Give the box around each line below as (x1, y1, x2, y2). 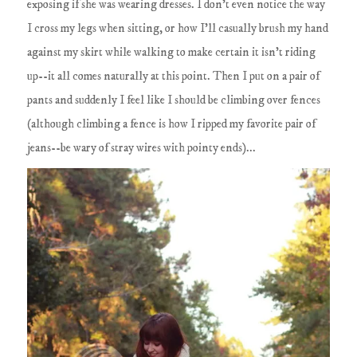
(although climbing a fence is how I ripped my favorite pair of (27, 116, 316, 131)
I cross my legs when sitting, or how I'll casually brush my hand (27, 20, 329, 36)
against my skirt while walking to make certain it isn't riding (27, 44, 316, 60)
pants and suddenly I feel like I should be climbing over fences (27, 92, 321, 108)
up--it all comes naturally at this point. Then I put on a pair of (27, 68, 320, 84)
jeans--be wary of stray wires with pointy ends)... (27, 139, 257, 155)
